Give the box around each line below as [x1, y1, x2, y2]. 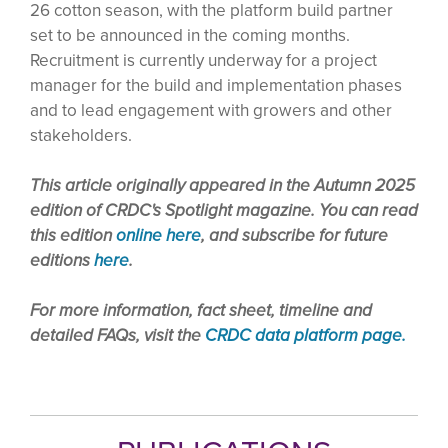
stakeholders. [30, 122, 132, 147]
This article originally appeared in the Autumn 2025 [30, 172, 415, 198]
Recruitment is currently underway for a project [30, 47, 377, 72]
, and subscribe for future [201, 222, 388, 248]
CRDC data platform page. [205, 322, 406, 348]
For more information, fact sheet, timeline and [30, 297, 372, 323]
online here [116, 222, 201, 248]
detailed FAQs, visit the [30, 322, 205, 348]
